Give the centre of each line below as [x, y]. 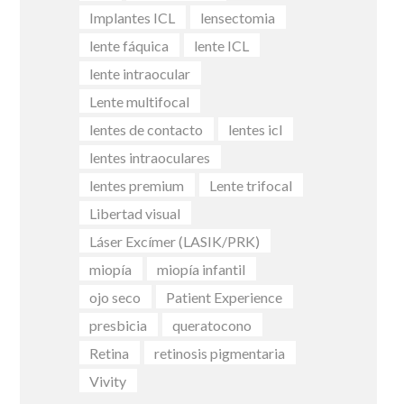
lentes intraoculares [150, 157]
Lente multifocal [140, 101]
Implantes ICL [133, 17]
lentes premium [137, 185]
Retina [110, 353]
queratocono [212, 325]
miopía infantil [202, 269]
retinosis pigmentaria [220, 353]
